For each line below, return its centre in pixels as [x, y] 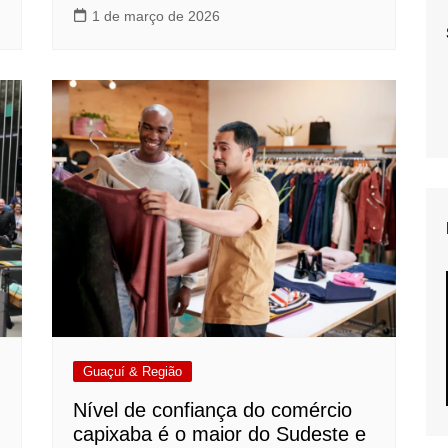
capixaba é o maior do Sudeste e [220, 434]
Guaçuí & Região [133, 372]
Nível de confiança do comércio [213, 410]
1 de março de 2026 [156, 15]
